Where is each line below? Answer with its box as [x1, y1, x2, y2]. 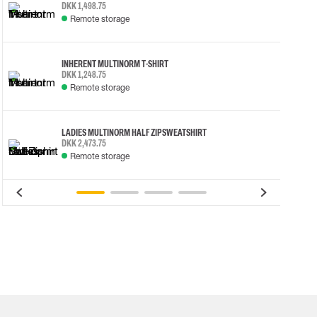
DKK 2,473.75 [61, 137, 106, 149]
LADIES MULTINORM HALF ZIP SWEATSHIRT [61, 127, 207, 138]
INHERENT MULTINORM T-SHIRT [61, 58, 168, 69]
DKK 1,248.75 [61, 69, 106, 80]
